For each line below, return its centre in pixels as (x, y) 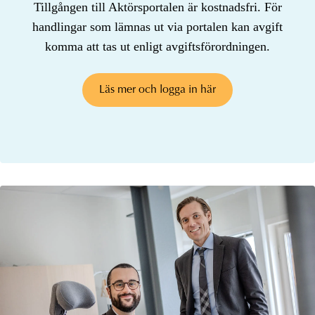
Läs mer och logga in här (157, 90)
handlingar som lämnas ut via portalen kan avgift (157, 27)
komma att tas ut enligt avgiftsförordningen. (157, 47)
